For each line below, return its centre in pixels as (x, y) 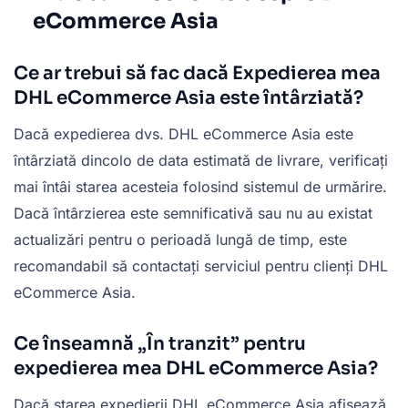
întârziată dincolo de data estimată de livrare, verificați (201, 161)
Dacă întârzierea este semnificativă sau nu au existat (193, 214)
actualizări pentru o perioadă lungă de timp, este (180, 240)
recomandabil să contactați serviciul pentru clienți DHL (201, 266)
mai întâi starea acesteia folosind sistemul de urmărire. (200, 187)
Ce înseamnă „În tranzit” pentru (160, 344)
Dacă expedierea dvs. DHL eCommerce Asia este (184, 134)
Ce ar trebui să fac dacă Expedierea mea (197, 74)
